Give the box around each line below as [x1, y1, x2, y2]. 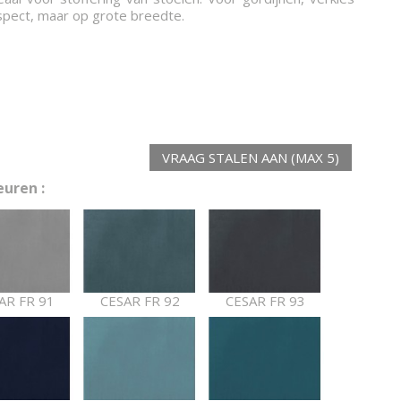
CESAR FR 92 [99, 292, 180, 311]
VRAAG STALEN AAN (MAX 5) [162, 149, 339, 166]
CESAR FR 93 [225, 292, 305, 311]
